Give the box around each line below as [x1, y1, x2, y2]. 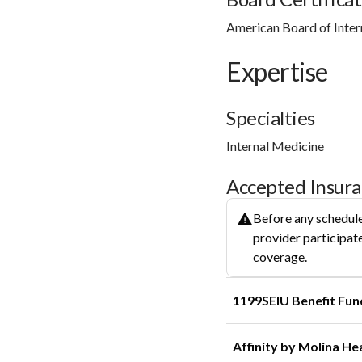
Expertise [226, 55, 328, 87]
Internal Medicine [226, 137, 324, 154]
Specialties [226, 105, 315, 129]
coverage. [253, 248, 307, 264]
